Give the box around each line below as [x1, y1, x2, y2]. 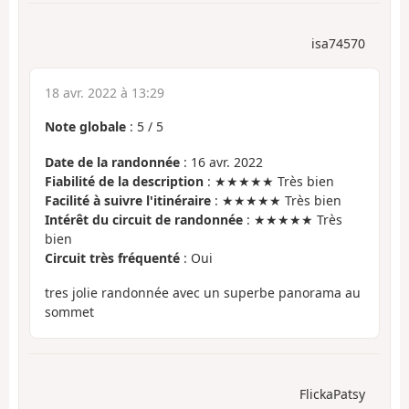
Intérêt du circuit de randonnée [45, 210, 243, 228]
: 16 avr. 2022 [180, 152, 263, 171]
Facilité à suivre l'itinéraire [45, 191, 211, 209]
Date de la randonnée [45, 152, 180, 171]
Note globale [45, 118, 126, 136]
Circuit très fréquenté [45, 248, 180, 267]
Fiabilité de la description [45, 172, 204, 190]
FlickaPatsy [299, 384, 365, 403]
